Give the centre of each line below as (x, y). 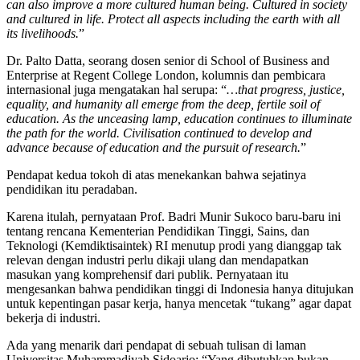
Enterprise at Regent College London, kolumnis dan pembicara (166, 76)
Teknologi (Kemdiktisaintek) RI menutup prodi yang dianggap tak (174, 246)
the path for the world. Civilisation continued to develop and (159, 133)
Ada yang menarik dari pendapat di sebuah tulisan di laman (156, 346)
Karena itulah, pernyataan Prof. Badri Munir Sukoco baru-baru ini (174, 217)
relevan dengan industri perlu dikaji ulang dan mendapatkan (157, 260)
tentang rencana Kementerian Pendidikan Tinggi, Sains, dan (158, 231)
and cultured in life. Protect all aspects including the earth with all (173, 19)
